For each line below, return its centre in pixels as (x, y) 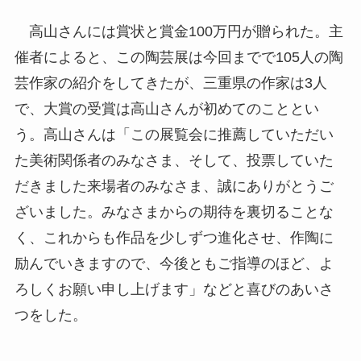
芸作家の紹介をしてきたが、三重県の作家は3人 (170, 83)
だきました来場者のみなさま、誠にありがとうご (174, 186)
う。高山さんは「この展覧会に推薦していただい (174, 134)
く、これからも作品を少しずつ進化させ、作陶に (174, 237)
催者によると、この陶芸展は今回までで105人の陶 (178, 57)
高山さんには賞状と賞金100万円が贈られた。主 (178, 31)
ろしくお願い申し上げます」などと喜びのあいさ (174, 289)
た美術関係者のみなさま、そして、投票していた (174, 160)
